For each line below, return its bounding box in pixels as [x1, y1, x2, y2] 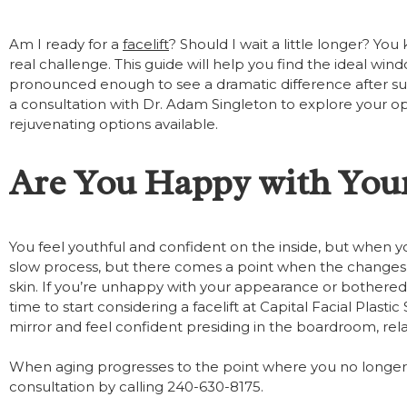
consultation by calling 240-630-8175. [9, 378, 267, 395]
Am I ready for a [9, 35, 123, 53]
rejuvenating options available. [9, 115, 222, 133]
